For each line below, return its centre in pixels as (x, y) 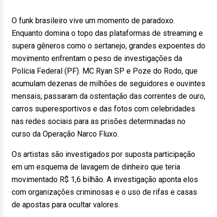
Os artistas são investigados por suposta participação (103, 154)
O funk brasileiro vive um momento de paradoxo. (93, 21)
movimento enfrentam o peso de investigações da (97, 58)
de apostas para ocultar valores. (66, 205)
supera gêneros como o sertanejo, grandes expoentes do (108, 46)
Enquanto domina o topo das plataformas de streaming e (107, 33)
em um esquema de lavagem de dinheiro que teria (96, 167)
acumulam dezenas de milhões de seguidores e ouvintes (108, 84)
